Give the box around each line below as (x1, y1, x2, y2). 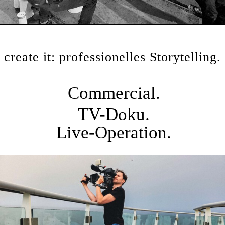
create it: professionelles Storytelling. (4, 50, 221, 64)
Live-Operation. (56, 123, 171, 142)
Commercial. (67, 83, 160, 103)
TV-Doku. (78, 104, 150, 124)
